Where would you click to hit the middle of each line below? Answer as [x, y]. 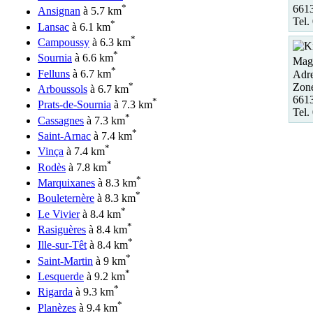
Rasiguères [62, 230]
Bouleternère [66, 198]
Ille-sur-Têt [62, 245]
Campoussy [64, 43]
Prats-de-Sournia [74, 105]
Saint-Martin [65, 261]
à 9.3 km [93, 292]
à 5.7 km [101, 11]
